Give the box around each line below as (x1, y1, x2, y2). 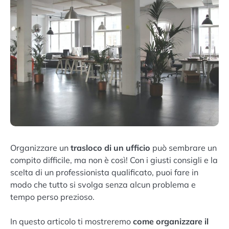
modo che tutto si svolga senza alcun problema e (10, 179, 196, 190)
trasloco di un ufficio (68, 142, 150, 153)
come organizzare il (133, 216, 209, 226)
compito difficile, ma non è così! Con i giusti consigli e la (10, 154, 218, 165)
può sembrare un (150, 142, 217, 153)
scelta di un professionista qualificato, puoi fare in (10, 167, 198, 177)
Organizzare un (10, 142, 68, 153)
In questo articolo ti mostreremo (10, 216, 133, 226)
